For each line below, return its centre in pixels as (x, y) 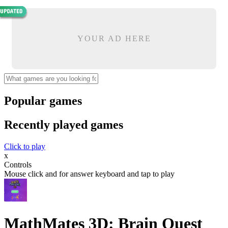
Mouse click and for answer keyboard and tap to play (89, 174)
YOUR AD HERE (114, 38)
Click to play (25, 146)
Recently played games (64, 124)
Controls (18, 164)
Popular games (43, 101)
